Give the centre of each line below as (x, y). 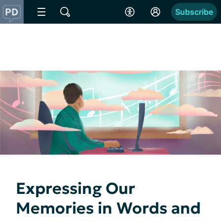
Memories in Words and (108, 208)
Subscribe (194, 12)
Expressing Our (75, 188)
